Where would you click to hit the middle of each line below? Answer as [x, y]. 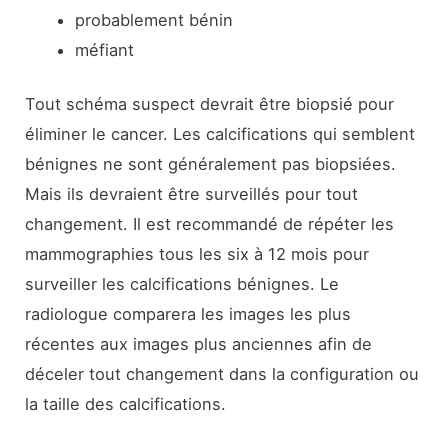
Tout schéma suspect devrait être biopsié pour [210, 104]
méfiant [104, 49]
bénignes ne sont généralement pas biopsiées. [211, 164]
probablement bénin [153, 19]
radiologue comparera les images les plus [188, 314]
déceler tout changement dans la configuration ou [222, 374]
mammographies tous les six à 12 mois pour [197, 254]
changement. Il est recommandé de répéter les [210, 224]
